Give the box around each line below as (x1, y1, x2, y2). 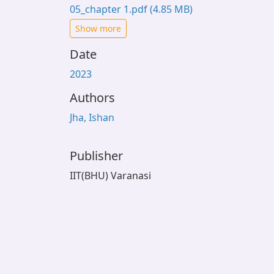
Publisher (70, 147, 123, 164)
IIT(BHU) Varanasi (70, 169, 151, 182)
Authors (70, 89, 115, 106)
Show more (75, 23, 121, 34)
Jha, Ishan (70, 111, 114, 124)
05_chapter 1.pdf (70, 2, 150, 16)
